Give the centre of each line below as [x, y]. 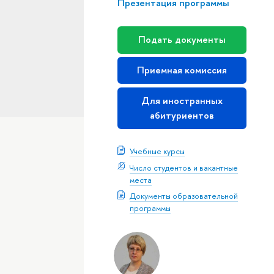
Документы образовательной [183, 196]
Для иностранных [182, 100]
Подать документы [182, 40]
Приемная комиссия [182, 70]
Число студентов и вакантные [183, 167]
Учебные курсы [157, 151]
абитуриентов [182, 115]
